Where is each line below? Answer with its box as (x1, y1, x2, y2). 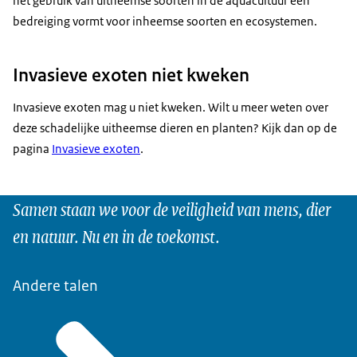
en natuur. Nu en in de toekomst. (13, 221, 220, 249)
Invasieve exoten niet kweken (13, 62, 249, 87)
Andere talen (13, 275, 98, 296)
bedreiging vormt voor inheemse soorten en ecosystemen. (13, 14, 317, 29)
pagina (13, 140, 52, 156)
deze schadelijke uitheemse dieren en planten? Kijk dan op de (13, 120, 337, 135)
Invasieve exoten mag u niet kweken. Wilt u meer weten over (13, 99, 328, 115)
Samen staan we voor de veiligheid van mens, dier (13, 194, 331, 222)
